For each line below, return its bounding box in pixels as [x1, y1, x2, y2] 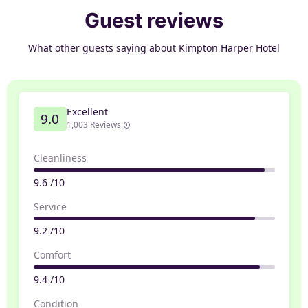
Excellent [66, 104, 108, 118]
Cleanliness [33, 151, 87, 164]
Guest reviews [85, 8, 223, 32]
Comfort [33, 248, 71, 262]
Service [33, 199, 67, 213]
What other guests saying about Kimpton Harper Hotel [28, 41, 280, 55]
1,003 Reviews [66, 118, 123, 130]
